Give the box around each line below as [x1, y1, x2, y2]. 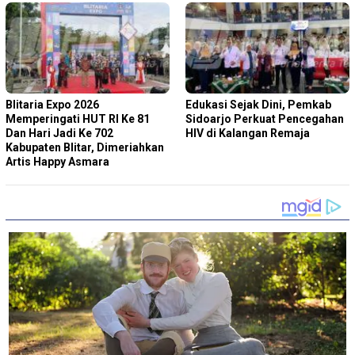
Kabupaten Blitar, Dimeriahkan [6, 141, 164, 155]
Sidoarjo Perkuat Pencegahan [185, 113, 344, 126]
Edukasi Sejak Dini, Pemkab [185, 98, 331, 112]
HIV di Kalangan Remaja [185, 127, 310, 140]
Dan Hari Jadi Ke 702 [6, 127, 113, 140]
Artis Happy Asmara [6, 155, 109, 169]
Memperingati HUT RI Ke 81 [6, 113, 150, 126]
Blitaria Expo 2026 [6, 98, 99, 112]
